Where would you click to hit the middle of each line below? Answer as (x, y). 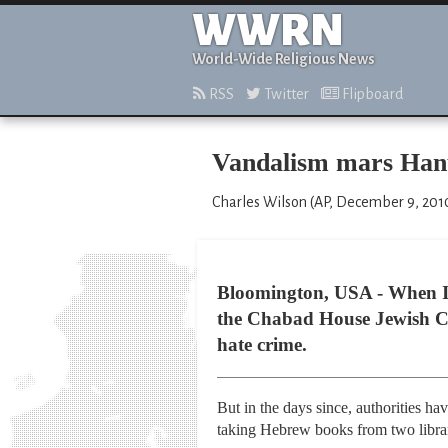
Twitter (285, 94)
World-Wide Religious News (283, 59)
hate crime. (262, 344)
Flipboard (371, 94)
